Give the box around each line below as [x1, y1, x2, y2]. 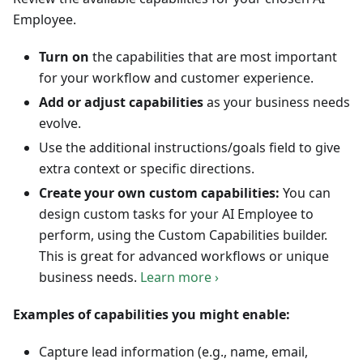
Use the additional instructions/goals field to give [39, 139, 340, 157]
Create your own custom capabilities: [39, 184, 280, 203]
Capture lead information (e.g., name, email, [39, 343, 308, 361]
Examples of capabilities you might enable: [13, 305, 290, 324]
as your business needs [203, 93, 350, 112]
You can [280, 184, 331, 203]
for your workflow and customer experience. [39, 69, 314, 88]
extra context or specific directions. [39, 160, 254, 178]
